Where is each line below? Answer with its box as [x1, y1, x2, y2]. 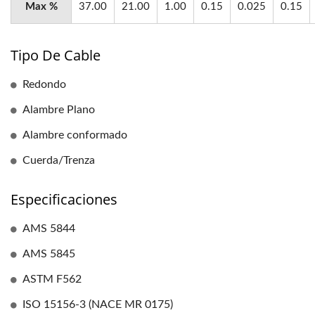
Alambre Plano [22, 104, 95, 115]
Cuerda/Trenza [22, 155, 95, 166]
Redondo [22, 79, 66, 90]
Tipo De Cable [11, 46, 101, 65]
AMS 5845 [22, 248, 75, 259]
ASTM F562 [22, 274, 82, 285]
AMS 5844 [22, 223, 75, 234]
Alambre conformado [22, 129, 127, 141]
